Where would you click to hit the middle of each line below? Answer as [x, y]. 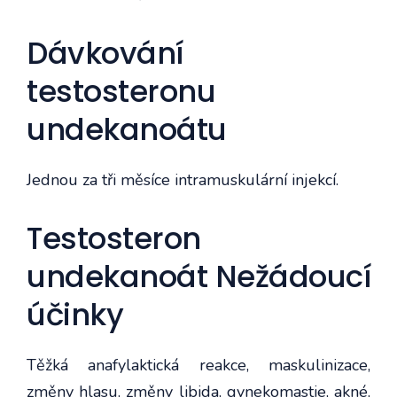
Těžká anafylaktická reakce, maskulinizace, [198, 365]
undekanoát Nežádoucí [198, 276]
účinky [75, 314]
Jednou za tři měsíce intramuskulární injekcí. [183, 179]
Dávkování [105, 53]
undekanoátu [127, 129]
